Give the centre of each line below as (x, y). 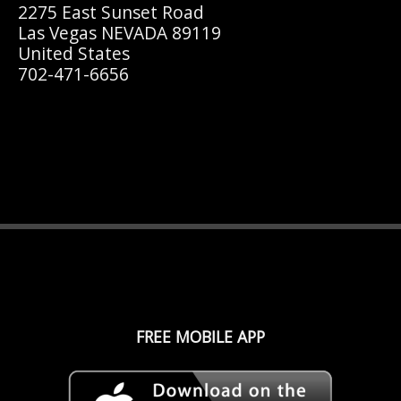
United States (74, 53)
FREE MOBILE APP (200, 336)
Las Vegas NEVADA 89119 (119, 32)
